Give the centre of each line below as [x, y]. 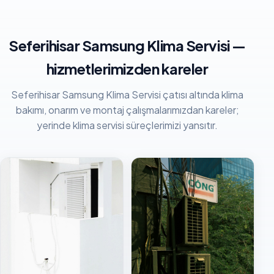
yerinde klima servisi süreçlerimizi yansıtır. [127, 125]
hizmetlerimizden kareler [127, 69]
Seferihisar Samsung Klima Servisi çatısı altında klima [127, 94]
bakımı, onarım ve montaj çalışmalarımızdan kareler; [127, 109]
